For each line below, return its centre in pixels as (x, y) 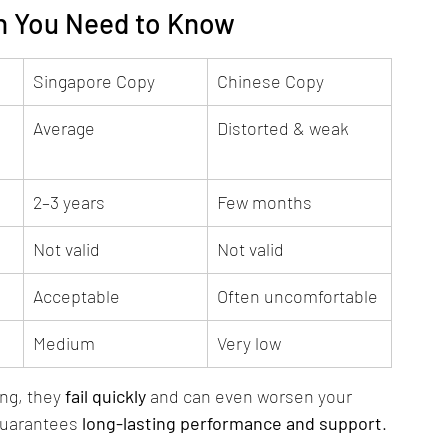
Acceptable (76, 296)
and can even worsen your (251, 396)
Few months (264, 202)
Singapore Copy (94, 81)
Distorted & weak (283, 128)
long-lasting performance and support (232, 423)
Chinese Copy (270, 81)
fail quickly (105, 396)
